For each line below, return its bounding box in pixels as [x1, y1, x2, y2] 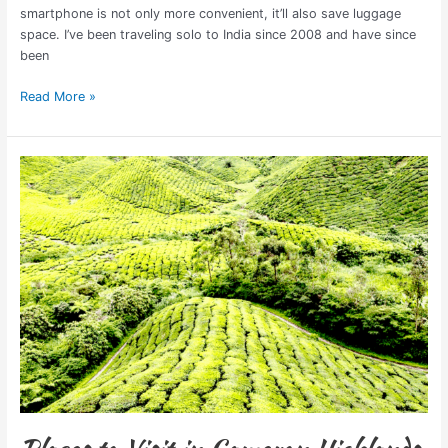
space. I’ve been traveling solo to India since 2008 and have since [19, 27, 416, 43]
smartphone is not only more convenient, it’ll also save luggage [19, 6, 401, 22]
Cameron [18, 241, 73, 257]
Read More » [19, 88, 96, 104]
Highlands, [18, 262, 83, 278]
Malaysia [18, 283, 71, 299]
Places [18, 157, 58, 173]
